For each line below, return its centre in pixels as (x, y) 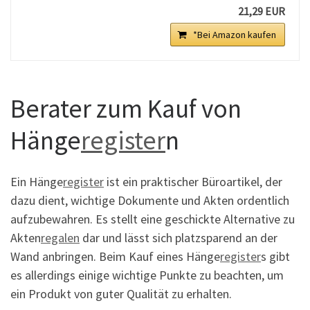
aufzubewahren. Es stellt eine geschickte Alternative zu (153, 219)
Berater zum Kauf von (126, 109)
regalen (60, 237)
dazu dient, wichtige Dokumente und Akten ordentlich (150, 200)
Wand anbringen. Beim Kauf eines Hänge (115, 256)
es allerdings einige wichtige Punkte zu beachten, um (147, 275)
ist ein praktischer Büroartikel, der (193, 181)
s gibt (275, 256)
